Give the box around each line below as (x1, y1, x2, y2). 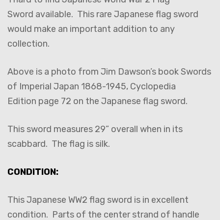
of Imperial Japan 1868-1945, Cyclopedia (7, 81, 176, 92)
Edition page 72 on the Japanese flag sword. (7, 95, 192, 107)
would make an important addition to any (7, 23, 175, 34)
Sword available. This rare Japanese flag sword (7, 8, 198, 20)
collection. (7, 38, 50, 49)
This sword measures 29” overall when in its (7, 123, 183, 135)
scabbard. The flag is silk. (7, 138, 112, 149)
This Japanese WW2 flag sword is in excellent (7, 194, 189, 205)
